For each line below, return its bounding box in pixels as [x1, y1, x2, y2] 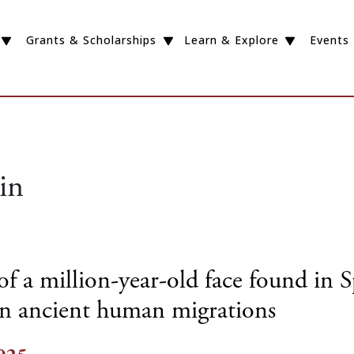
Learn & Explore [183, 32, 279, 48]
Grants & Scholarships [25, 32, 156, 48]
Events [310, 32, 350, 48]
